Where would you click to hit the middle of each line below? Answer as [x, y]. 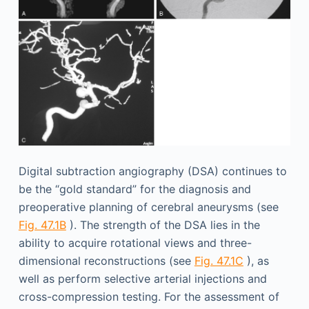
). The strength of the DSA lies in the [163, 225]
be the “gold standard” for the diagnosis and [134, 189]
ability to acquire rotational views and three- [135, 243]
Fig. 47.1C [219, 261]
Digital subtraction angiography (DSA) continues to [152, 171]
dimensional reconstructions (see [106, 261]
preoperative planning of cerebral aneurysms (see [148, 207]
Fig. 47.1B [42, 225]
